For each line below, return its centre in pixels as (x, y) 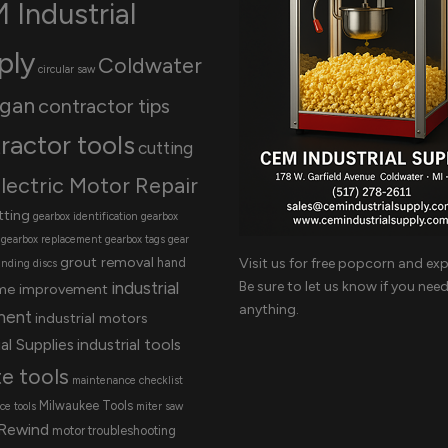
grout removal (106, 262)
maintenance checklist (127, 381)
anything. (269, 309)
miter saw (159, 407)
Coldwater (149, 65)
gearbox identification (85, 217)
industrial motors (91, 318)
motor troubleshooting (113, 431)
